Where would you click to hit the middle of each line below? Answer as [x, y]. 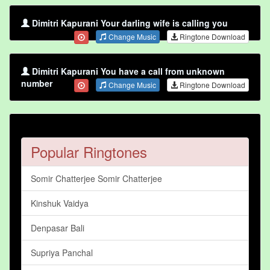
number [37, 83]
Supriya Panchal [62, 253]
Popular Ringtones [89, 152]
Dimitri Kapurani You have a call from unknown [128, 71]
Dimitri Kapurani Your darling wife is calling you [130, 23]
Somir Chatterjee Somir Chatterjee [96, 179]
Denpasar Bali [58, 228]
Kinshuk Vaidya [60, 203]
